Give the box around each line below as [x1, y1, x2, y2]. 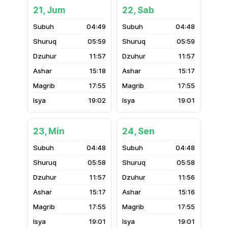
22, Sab [122, 5, 154, 15]
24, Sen [122, 126, 155, 136]
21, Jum [33, 5, 65, 15]
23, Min [33, 126, 65, 136]
